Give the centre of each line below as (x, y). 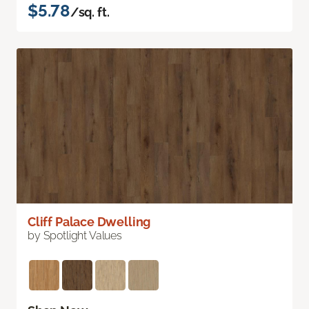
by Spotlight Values (75, 236)
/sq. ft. (90, 12)
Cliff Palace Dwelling (89, 222)
